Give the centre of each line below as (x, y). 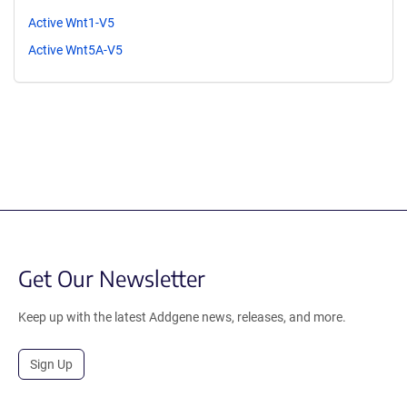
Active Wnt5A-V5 (75, 50)
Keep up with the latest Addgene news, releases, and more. (182, 317)
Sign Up (51, 364)
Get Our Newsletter (112, 278)
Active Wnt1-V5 (71, 22)
